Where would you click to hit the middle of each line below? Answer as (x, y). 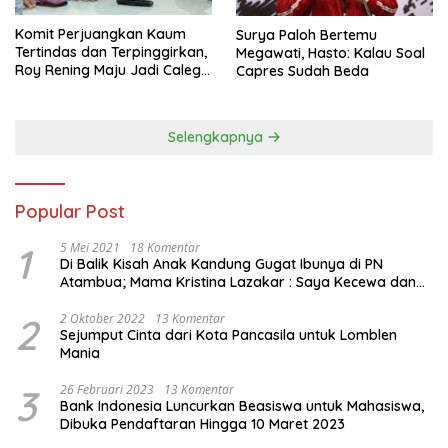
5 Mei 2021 (90, 248)
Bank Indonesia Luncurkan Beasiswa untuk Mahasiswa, (242, 406)
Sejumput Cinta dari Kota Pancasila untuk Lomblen (228, 335)
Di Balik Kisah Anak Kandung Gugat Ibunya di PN (221, 264)
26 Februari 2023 (107, 390)
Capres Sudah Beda (302, 71)
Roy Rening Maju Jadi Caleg (108, 70)
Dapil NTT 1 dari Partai (90, 88)
